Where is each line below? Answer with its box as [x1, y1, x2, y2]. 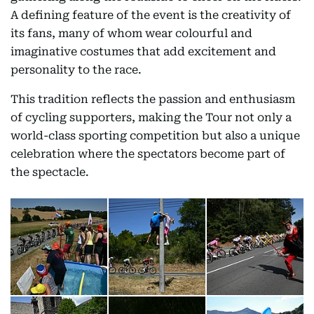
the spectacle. [11, 165, 89, 179]
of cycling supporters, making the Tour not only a [11, 110, 292, 124]
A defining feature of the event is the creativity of [11, 8, 291, 22]
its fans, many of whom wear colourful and [11, 26, 252, 40]
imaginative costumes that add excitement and [11, 44, 276, 58]
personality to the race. [11, 62, 142, 76]
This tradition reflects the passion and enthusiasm [11, 92, 295, 106]
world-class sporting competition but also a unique [11, 128, 300, 142]
